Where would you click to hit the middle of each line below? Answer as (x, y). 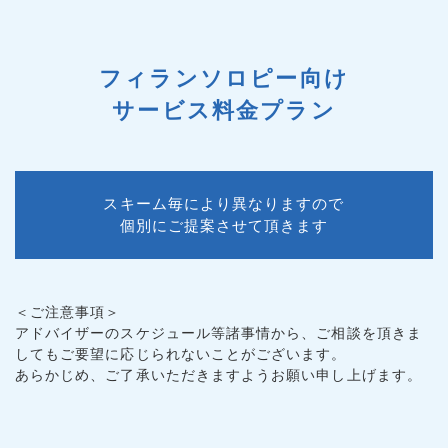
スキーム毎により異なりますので (224, 203)
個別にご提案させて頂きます (224, 225)
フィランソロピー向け (224, 79)
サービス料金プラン (224, 111)
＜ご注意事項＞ (68, 312)
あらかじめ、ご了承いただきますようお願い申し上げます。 (218, 375)
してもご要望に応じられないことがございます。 (181, 354)
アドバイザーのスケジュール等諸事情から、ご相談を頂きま (218, 333)
